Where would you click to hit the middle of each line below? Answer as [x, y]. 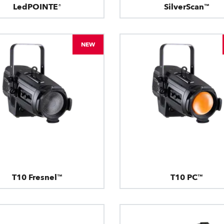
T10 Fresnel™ [37, 178]
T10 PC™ [187, 178]
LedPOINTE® [37, 7]
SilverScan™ [187, 7]
